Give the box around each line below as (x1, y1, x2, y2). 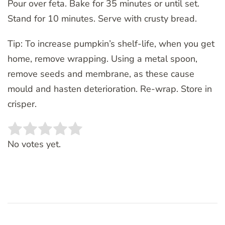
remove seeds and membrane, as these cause (8, 68, 194, 80)
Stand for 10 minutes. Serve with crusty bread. (8, 13, 197, 25)
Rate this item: (8, 129, 66, 141)
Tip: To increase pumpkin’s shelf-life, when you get (8, 38, 214, 50)
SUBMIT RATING (102, 129, 176, 141)
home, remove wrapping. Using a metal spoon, (8, 53, 197, 65)
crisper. (8, 98, 37, 110)
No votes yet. (8, 138, 61, 151)
